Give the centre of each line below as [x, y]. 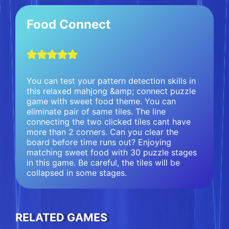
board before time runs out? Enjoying [99, 142]
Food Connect [68, 25]
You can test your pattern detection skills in [111, 81]
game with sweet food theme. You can [101, 101]
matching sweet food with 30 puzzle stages [111, 152]
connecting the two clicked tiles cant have [108, 121]
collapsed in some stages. [76, 173]
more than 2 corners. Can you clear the [102, 132]
